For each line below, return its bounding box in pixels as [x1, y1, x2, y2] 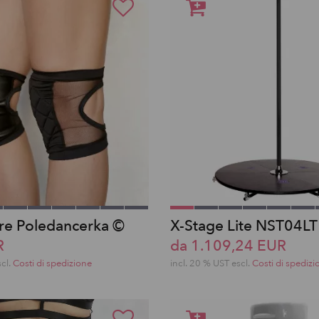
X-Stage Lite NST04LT [170, 216, 318, 236]
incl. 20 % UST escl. [170, 257, 252, 270]
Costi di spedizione [13, 257, 92, 270]
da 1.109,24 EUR [170, 236, 286, 256]
